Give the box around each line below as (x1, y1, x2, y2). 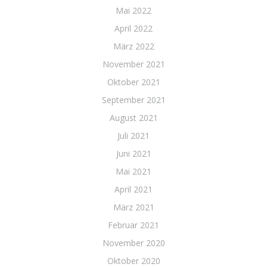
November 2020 (102, 237, 165, 249)
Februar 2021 (108, 219, 159, 231)
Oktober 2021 (107, 76, 160, 88)
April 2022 (114, 23, 153, 34)
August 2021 (109, 112, 158, 123)
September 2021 (101, 94, 166, 105)
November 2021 (102, 58, 165, 70)
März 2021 (113, 201, 154, 213)
